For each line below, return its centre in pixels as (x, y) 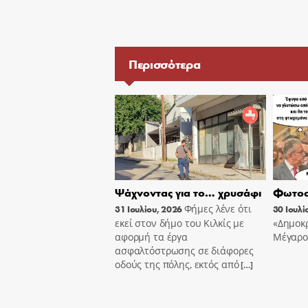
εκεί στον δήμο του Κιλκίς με (180, 223)
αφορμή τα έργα (152, 236)
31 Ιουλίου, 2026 (148, 209)
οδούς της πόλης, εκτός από (177, 264)
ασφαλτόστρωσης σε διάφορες (184, 250)
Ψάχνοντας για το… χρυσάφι (188, 192)
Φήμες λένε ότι (218, 208)
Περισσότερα (165, 64)
